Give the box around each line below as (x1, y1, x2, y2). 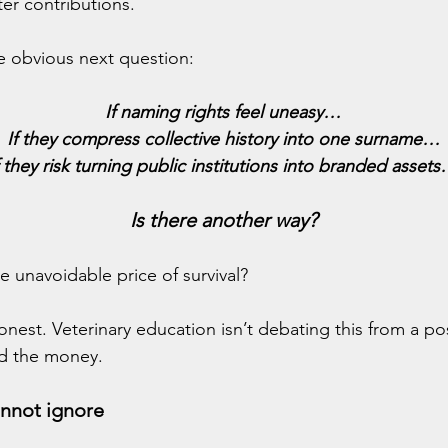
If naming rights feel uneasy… (105, 101, 341, 123)
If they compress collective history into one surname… (6, 128, 440, 150)
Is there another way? (129, 208, 317, 232)
